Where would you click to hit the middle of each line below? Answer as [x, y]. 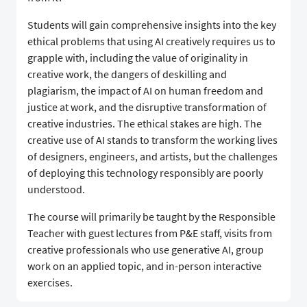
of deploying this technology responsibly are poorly [145, 173]
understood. [56, 189]
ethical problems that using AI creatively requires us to [151, 41]
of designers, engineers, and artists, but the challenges [152, 157]
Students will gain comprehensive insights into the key [152, 25]
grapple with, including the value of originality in [138, 58]
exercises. [50, 283]
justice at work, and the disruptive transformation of [147, 107]
